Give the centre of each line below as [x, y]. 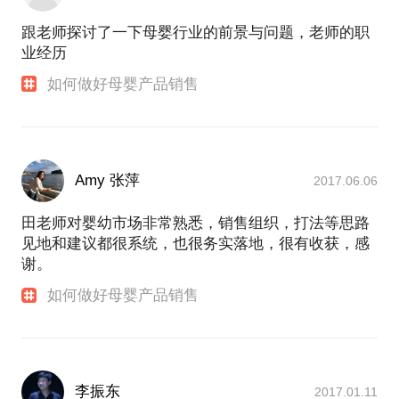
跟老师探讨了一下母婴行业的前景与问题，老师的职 [195, 32]
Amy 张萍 [107, 180]
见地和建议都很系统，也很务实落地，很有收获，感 [195, 243]
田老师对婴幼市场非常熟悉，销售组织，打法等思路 [195, 223]
